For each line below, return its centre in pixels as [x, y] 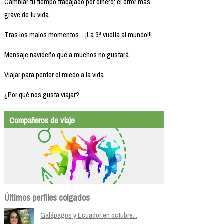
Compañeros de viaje [42, 120]
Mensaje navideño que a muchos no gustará [66, 54]
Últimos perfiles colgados [47, 197]
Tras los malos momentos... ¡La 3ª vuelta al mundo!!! [78, 34]
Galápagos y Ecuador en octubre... [89, 215]
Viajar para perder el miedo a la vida [54, 74]
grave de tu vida [26, 14]
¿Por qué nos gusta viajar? [42, 94]
